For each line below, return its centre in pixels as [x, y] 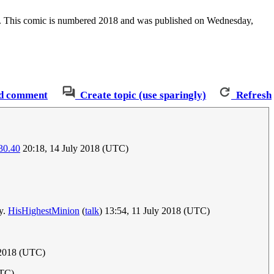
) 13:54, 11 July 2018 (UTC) [154, 211]
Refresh [254, 95]
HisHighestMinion [44, 211]
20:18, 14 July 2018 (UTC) [74, 149]
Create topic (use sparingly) [143, 95]
